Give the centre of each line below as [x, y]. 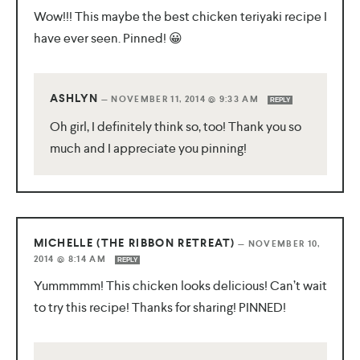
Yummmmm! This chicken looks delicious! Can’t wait [180, 286]
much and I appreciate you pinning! [148, 149]
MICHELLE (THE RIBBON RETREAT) [134, 243]
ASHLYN [74, 99]
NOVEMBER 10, [284, 244]
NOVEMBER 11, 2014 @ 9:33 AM [186, 100]
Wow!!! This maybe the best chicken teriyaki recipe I [180, 17]
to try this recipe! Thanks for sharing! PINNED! [160, 308]
